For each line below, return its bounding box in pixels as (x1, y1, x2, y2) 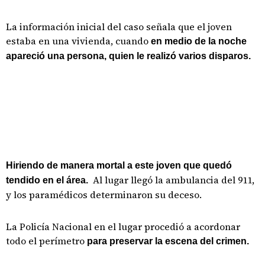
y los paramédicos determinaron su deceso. (6, 188, 202, 201)
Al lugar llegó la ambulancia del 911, (88, 173, 254, 186)
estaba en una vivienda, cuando (6, 34, 151, 47)
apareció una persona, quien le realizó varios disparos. (6, 51, 251, 61)
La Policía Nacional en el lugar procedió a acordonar (6, 220, 240, 233)
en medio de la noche (151, 36, 247, 46)
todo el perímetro (6, 234, 85, 247)
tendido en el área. (6, 175, 88, 185)
